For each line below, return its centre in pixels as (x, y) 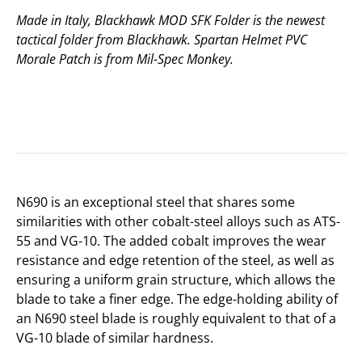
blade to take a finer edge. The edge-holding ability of (177, 299)
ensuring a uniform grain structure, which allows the (176, 280)
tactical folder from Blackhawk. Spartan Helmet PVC (162, 40)
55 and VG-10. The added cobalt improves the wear (171, 241)
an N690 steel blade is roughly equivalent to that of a (176, 318)
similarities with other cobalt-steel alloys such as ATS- (178, 221)
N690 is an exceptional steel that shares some (156, 202)
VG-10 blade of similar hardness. (115, 338)
